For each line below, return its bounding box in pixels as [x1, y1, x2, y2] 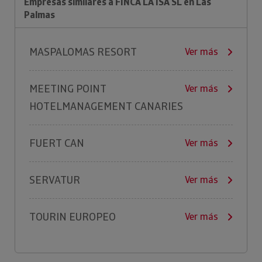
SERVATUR [29, 173, 80, 187]
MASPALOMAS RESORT [29, 45, 137, 58]
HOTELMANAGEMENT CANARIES [29, 99, 183, 113]
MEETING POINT [29, 82, 106, 95]
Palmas [24, 9, 55, 21]
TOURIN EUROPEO [29, 210, 116, 223]
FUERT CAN [29, 136, 84, 150]
